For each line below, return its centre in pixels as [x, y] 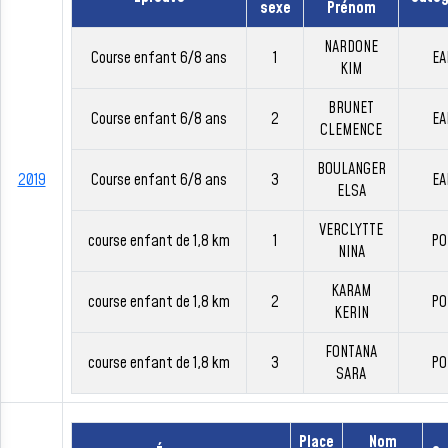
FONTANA [351, 352]
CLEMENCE [351, 130]
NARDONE [351, 47]
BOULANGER [351, 169]
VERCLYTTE [351, 230]
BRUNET [351, 108]
